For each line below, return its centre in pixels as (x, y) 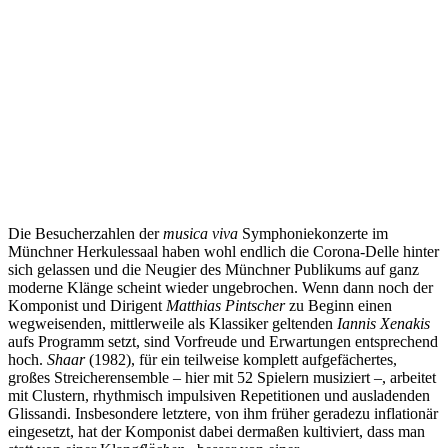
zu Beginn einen (340, 306)
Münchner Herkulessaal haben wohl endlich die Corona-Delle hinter (223, 252)
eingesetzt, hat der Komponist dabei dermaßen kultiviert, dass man (216, 432)
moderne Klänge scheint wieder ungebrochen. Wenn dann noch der (220, 288)
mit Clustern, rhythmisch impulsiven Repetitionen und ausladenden (219, 396)
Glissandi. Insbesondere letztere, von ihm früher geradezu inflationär (223, 414)
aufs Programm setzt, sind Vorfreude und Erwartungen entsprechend (223, 342)
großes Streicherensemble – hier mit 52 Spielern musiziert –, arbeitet (222, 378)
